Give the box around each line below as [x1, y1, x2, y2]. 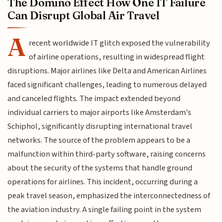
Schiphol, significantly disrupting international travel [7, 120, 193, 132]
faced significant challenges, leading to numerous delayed [7, 78, 207, 91]
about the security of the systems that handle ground [7, 162, 193, 174]
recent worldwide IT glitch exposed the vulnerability [29, 37, 211, 49]
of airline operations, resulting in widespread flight [29, 51, 205, 63]
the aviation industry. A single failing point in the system [7, 203, 202, 216]
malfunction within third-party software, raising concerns [7, 148, 206, 160]
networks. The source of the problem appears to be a [7, 134, 191, 146]
